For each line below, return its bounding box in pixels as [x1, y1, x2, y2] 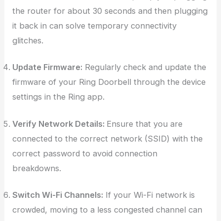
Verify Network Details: [12, 118, 107, 129]
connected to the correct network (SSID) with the [12, 133, 203, 144]
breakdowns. [12, 163, 62, 173]
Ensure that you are [107, 118, 183, 129]
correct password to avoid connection [12, 148, 158, 158]
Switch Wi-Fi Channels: [12, 190, 104, 200]
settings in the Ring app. [12, 92, 105, 102]
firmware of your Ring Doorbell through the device [12, 77, 206, 87]
